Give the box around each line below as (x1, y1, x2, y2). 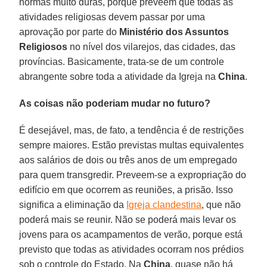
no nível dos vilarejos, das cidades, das (67, 41, 236, 52)
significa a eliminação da (19, 199, 127, 210)
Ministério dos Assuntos (119, 26, 229, 37)
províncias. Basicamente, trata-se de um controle (19, 56, 225, 67)
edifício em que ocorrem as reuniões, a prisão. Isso (19, 184, 234, 195)
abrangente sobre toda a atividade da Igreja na (19, 71, 219, 82)
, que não (201, 199, 241, 210)
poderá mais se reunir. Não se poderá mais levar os (19, 214, 237, 225)
